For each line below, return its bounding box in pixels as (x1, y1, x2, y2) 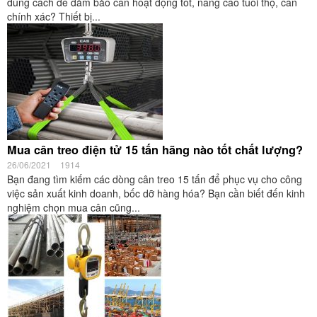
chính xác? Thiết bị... (7, 9, 100, 23)
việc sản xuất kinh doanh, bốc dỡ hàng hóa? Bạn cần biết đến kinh (7, 186, 305, 200)
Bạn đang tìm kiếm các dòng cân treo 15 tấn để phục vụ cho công (7, 172, 302, 186)
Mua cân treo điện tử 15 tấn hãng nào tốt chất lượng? (7, 142, 303, 158)
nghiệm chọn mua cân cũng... (7, 200, 140, 214)
